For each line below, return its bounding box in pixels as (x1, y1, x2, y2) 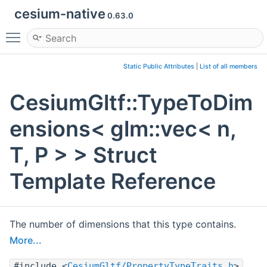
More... (10, 234, 42, 247)
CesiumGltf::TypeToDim (10, 89, 253, 116)
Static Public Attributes (123, 63, 194, 70)
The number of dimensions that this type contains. (10, 218, 236, 231)
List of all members (200, 63, 257, 70)
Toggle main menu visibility (26, 26, 149, 38)
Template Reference (10, 168, 216, 195)
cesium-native (14, 6, 105, 21)
